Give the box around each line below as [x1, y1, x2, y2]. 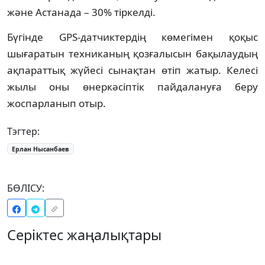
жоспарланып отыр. [7, 96, 108, 110]
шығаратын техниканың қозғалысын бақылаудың [7, 46, 258, 60]
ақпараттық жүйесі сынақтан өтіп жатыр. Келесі [7, 63, 258, 77]
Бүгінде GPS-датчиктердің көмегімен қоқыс [7, 30, 258, 44]
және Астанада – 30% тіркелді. [7, 5, 156, 19]
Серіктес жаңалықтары [7, 225, 161, 245]
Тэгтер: [7, 124, 40, 138]
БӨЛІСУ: [7, 182, 44, 195]
